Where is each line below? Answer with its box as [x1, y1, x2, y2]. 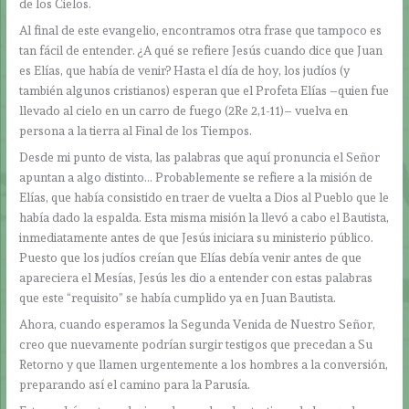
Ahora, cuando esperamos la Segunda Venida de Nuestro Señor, [19, 316, 376, 331]
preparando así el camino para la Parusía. [19, 376, 254, 392]
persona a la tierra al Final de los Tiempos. [19, 123, 256, 139]
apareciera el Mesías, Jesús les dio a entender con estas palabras [19, 269, 373, 285]
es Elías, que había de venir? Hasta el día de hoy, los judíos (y [19, 63, 351, 79]
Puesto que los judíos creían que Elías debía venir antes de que [19, 249, 362, 265]
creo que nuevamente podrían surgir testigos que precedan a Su [19, 336, 373, 351]
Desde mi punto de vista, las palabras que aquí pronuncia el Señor [19, 149, 381, 164]
